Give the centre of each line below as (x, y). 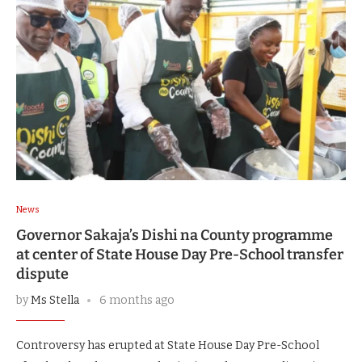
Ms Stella (55, 300)
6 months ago (137, 300)
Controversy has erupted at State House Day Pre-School (168, 345)
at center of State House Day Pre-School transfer (180, 254)
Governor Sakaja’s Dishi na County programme (175, 235)
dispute (42, 274)
